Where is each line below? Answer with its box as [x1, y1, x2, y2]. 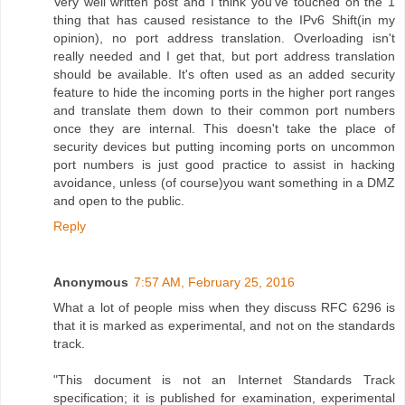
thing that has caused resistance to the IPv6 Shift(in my [53, 12, 395, 27]
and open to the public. [53, 193, 184, 208]
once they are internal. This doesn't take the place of [53, 120, 395, 136]
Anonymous [53, 274, 128, 289]
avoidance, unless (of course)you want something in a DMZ [53, 174, 395, 190]
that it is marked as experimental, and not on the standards [53, 317, 395, 333]
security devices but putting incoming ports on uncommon [53, 138, 395, 154]
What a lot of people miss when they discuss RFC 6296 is [53, 299, 395, 315]
